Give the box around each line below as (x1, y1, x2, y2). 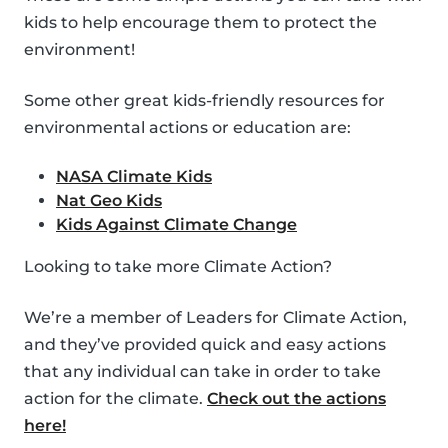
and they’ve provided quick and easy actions (24, 335, 386, 355)
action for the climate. (24, 389, 207, 409)
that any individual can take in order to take (24, 362, 381, 382)
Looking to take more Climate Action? (24, 257, 332, 277)
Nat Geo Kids (56, 191, 162, 211)
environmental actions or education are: (24, 118, 351, 138)
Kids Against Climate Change (56, 215, 297, 235)
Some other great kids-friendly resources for (24, 91, 385, 111)
